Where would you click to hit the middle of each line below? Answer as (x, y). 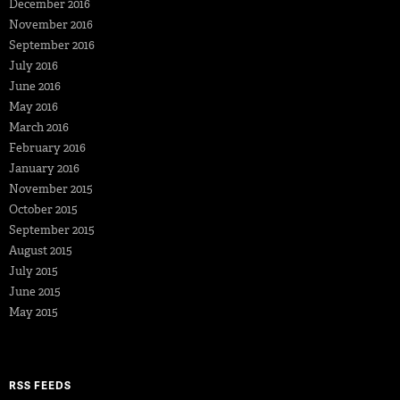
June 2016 (35, 86)
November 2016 (51, 24)
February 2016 (47, 147)
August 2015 (41, 250)
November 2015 (51, 188)
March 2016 (39, 127)
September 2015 (52, 229)
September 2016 (52, 45)
